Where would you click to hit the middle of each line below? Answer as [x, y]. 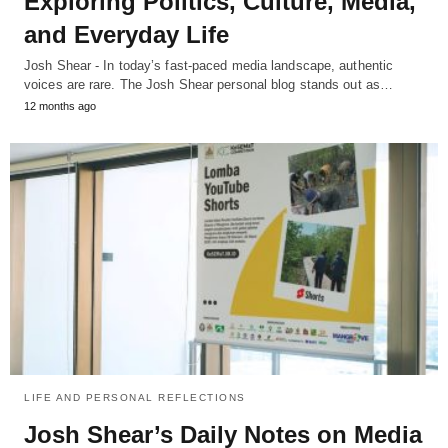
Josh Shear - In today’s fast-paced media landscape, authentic [209, 65]
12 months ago [60, 105]
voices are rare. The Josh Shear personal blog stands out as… [209, 84]
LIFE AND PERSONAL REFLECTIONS [135, 398]
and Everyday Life [126, 34]
